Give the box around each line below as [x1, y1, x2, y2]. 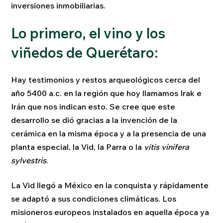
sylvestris [11, 155, 47, 166]
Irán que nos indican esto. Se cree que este [11, 102, 176, 112]
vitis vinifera [144, 142, 190, 152]
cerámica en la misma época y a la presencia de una [11, 128, 207, 139]
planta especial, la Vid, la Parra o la [11, 142, 142, 152]
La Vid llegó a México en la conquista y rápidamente [11, 180, 209, 190]
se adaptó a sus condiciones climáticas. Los [11, 193, 177, 204]
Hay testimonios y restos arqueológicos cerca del [11, 75, 201, 85]
